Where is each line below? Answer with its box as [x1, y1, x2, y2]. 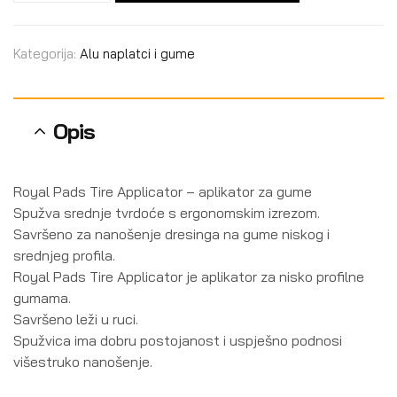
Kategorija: [13, 44, 80, 62]
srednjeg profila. [13, 245, 115, 264]
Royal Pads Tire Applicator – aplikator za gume [13, 182, 312, 200]
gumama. [13, 288, 71, 307]
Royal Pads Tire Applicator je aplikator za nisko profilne [13, 267, 364, 285]
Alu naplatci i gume [80, 44, 195, 62]
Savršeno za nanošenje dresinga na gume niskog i [13, 224, 330, 243]
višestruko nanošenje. [13, 352, 152, 370]
